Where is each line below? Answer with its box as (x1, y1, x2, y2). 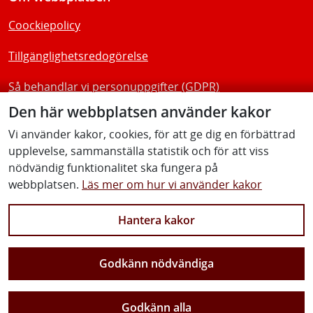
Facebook (97, 183, 148, 199)
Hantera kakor (118, 212, 195, 228)
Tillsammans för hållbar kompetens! (61, 283, 252, 299)
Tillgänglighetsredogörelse (8, 48, 148, 64)
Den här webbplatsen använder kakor (8, 101, 271, 122)
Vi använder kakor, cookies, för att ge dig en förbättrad (8, 126, 296, 142)
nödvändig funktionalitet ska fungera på (8, 159, 218, 175)
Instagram (159, 183, 213, 199)
